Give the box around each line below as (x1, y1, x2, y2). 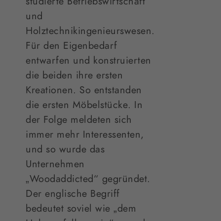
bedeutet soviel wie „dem (26, 203, 137, 214)
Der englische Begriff (26, 188, 120, 199)
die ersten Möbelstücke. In (26, 100, 143, 110)
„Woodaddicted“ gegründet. (26, 174, 150, 184)
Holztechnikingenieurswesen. (26, 26, 155, 36)
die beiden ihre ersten (26, 70, 123, 80)
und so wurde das (26, 144, 105, 154)
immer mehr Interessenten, (26, 129, 144, 140)
